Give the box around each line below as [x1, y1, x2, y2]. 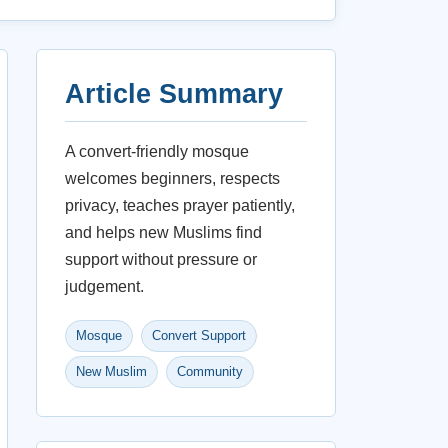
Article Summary [65, 79, 283, 109]
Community [177, 364, 243, 379]
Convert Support [152, 328, 246, 343]
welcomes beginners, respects [65, 170, 280, 187]
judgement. [65, 278, 144, 295]
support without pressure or [65, 251, 257, 268]
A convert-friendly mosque [65, 143, 249, 160]
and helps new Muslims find [65, 224, 262, 241]
